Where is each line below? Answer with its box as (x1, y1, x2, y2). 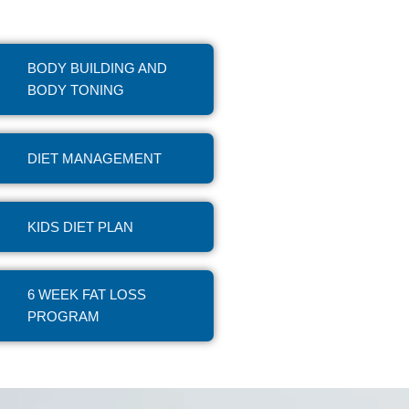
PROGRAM (27, 309, 100, 325)
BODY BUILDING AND (27, 60, 168, 77)
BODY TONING (27, 82, 125, 99)
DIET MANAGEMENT (27, 150, 163, 166)
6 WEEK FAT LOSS (27, 287, 147, 303)
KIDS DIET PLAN (27, 218, 134, 235)
